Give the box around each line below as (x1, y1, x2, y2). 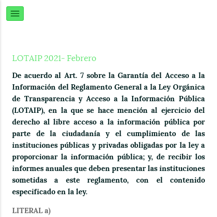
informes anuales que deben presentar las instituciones (12, 164, 205, 173)
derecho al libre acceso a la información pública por (12, 117, 205, 127)
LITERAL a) (12, 206, 50, 216)
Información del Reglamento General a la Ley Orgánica (12, 82, 205, 92)
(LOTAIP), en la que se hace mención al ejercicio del (12, 106, 205, 115)
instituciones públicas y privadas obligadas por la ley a (12, 140, 205, 150)
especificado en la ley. (12, 187, 88, 197)
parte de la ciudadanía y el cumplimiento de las (12, 129, 205, 139)
